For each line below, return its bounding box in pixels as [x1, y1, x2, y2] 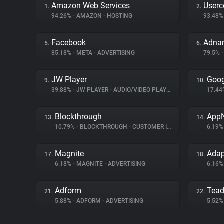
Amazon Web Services [51, 1, 130, 10]
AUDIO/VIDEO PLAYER [112, 86, 166, 93]
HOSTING [105, 12, 132, 19]
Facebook [51, 38, 86, 47]
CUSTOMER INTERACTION [131, 123, 167, 130]
